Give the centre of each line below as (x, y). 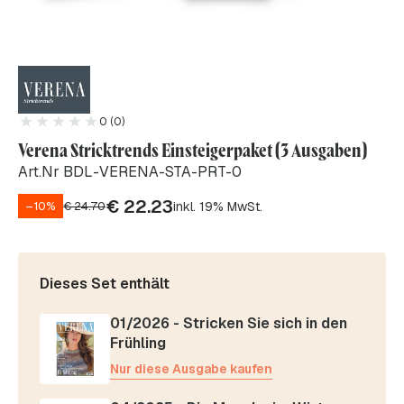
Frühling (138, 344)
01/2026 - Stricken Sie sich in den (229, 324)
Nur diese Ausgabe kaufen (191, 369)
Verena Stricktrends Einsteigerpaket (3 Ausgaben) (193, 150)
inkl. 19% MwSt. (218, 206)
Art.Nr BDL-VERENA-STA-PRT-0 (130, 172)
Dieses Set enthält (105, 284)
